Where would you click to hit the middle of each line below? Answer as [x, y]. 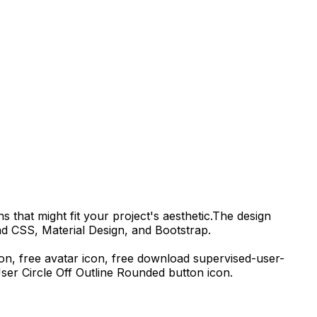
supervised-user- [239, 259]
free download [152, 259]
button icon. [199, 273]
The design [242, 216]
